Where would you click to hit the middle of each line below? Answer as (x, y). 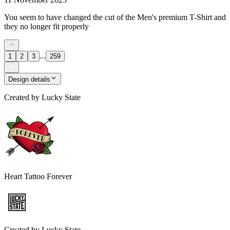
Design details (29, 79)
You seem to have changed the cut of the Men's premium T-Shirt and (115, 17)
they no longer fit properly (46, 26)
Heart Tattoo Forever (38, 176)
